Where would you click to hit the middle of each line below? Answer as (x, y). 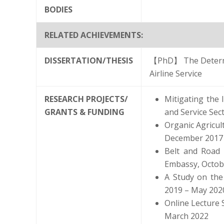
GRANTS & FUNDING (84, 112)
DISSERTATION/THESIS (89, 60)
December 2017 (194, 138)
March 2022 (186, 216)
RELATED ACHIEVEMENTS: (94, 35)
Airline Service (176, 73)
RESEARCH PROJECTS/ (86, 99)
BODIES (58, 9)
